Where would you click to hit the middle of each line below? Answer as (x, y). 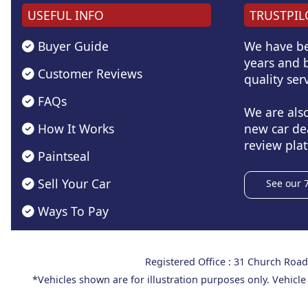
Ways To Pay (71, 211)
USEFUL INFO (66, 15)
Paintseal (62, 156)
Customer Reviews (88, 73)
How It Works (74, 128)
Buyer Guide (71, 46)
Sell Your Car (73, 183)
